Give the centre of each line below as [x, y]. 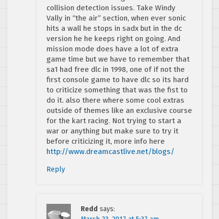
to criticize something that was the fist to [117, 90]
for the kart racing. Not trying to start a [114, 121]
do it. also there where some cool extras [115, 100]
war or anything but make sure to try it [112, 131]
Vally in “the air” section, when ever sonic [116, 18]
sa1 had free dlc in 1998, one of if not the [116, 70]
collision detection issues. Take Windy [111, 8]
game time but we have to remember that [118, 59]
